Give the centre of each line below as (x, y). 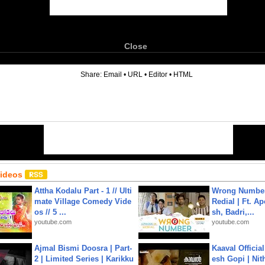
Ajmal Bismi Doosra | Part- (83, 248)
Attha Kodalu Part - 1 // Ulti (83, 191)
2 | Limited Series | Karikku (84, 259)
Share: (92, 75)
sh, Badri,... (233, 212)
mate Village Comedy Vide (83, 201)
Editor (158, 75)
